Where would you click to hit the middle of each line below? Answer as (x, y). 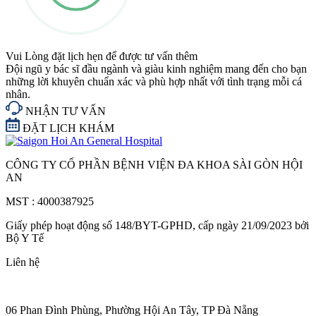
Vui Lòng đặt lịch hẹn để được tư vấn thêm (102, 56)
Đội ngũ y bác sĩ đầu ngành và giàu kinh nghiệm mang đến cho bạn (156, 68)
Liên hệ (23, 262)
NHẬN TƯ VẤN (64, 111)
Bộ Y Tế (25, 238)
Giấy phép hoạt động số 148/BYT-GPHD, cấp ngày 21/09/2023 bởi (157, 225)
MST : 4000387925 (50, 201)
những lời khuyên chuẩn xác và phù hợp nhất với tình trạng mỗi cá (154, 81)
